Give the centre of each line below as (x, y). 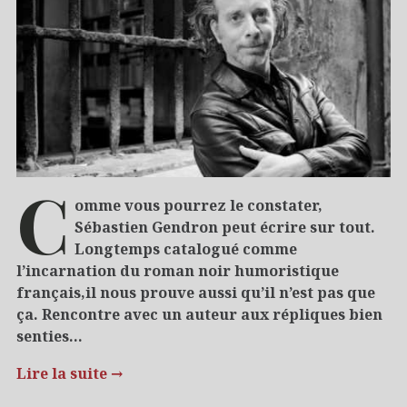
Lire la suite (64, 373)
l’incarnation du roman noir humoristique (178, 270)
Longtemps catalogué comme (185, 248)
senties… (50, 336)
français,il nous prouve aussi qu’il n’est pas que (196, 292)
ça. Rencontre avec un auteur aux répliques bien (199, 314)
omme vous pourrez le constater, (198, 205)
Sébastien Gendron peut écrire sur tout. (224, 227)
